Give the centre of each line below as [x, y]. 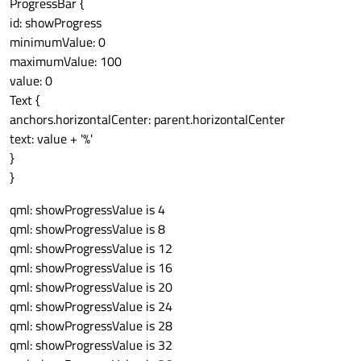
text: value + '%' [51, 139]
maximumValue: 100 [66, 62]
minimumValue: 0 [58, 42]
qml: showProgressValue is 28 [91, 326]
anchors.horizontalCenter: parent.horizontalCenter [147, 120]
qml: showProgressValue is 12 [91, 249]
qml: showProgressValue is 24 [91, 307]
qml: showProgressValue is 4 [87, 210]
